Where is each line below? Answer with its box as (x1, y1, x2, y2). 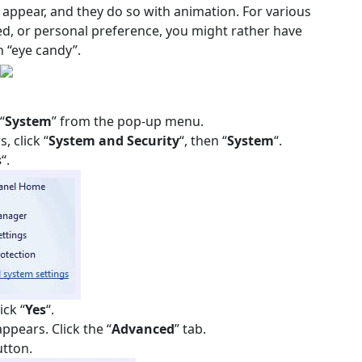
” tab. (175, 320, 206, 338)
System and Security (48, 132, 179, 149)
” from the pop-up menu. (52, 112, 204, 130)
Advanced (112, 320, 175, 338)
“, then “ (179, 132, 227, 149)
